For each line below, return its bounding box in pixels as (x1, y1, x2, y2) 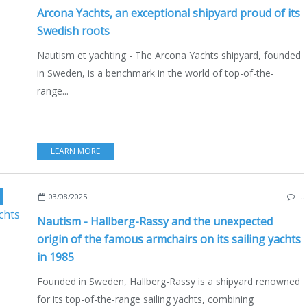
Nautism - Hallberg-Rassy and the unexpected (37, 213, 273, 229)
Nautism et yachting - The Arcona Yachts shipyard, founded (37, 48, 301, 62)
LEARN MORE (51, 145, 100, 157)
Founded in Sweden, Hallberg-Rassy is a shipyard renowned (37, 274, 300, 288)
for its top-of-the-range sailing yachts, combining (37, 292, 254, 306)
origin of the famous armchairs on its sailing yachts (37, 231, 301, 247)
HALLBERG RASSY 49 (23, 190, 100, 202)
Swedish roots (37, 23, 110, 38)
